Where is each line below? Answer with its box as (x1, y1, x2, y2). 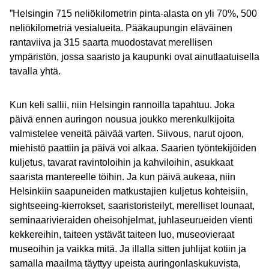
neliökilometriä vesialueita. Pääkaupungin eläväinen (10, 23, 232, 33)
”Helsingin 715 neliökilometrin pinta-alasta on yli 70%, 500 (10, 8, 257, 19)
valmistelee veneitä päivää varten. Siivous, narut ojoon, (10, 128, 244, 139)
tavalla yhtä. (10, 66, 61, 76)
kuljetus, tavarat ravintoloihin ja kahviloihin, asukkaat (10, 157, 233, 168)
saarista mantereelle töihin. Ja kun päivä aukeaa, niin (10, 172, 235, 182)
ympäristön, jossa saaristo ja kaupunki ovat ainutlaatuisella (10, 52, 259, 62)
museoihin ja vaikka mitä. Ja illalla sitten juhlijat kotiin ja (10, 244, 246, 254)
